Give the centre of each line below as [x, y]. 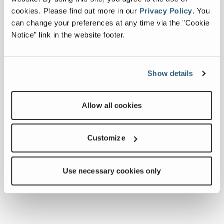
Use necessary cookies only [112, 171]
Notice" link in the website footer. [68, 35]
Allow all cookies [112, 105]
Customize [106, 138]
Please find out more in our [91, 11]
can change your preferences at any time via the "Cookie [111, 23]
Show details [170, 73]
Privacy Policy [166, 11]
